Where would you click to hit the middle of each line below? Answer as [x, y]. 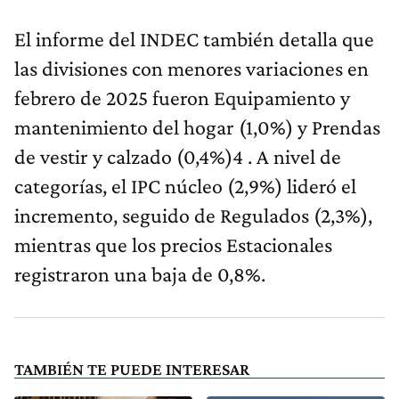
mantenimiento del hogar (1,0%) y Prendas [197, 126]
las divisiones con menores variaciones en [191, 68]
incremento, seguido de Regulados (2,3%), [193, 215]
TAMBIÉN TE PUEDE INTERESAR [132, 369]
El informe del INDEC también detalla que [194, 38]
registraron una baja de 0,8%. [140, 273]
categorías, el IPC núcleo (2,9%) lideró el [185, 185]
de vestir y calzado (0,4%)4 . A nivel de [178, 156]
